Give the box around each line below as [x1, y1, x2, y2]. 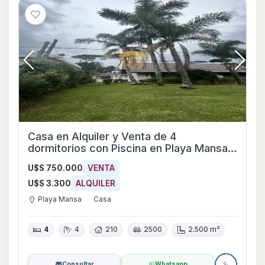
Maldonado [28, 153, 83, 166]
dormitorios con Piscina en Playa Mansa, [28, 141, 111, 154]
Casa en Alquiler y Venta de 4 [28, 130, 176, 143]
